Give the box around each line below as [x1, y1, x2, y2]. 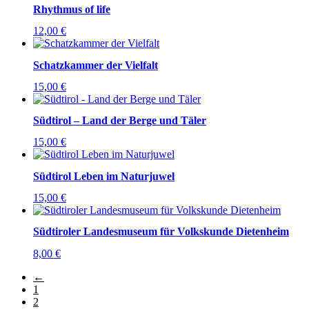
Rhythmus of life [33, 3, 110, 16]
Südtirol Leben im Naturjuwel [33, 170, 175, 182]
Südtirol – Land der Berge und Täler [33, 114, 206, 127]
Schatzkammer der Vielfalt [33, 59, 158, 71]
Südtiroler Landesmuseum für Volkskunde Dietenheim [33, 226, 289, 238]
